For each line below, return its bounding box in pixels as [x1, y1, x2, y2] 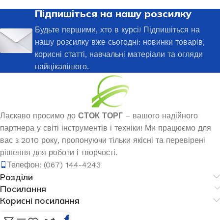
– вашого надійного [123, 110, 198, 120]
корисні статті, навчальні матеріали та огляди [35, 49, 203, 59]
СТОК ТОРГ [78, 110, 123, 120]
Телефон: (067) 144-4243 [7, 160, 101, 169]
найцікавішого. [35, 61, 89, 71]
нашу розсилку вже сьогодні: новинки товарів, [35, 37, 205, 47]
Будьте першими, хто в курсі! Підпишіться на [35, 25, 200, 34]
